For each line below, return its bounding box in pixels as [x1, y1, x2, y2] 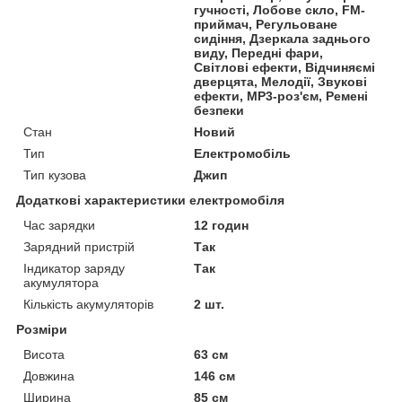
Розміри [16, 321, 67, 336]
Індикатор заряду [23, 260, 125, 275]
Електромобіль [194, 145, 292, 161]
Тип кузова [23, 167, 86, 182]
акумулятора [23, 275, 99, 290]
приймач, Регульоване [194, 16, 338, 31]
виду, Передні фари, [194, 45, 324, 60]
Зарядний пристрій [23, 239, 135, 254]
